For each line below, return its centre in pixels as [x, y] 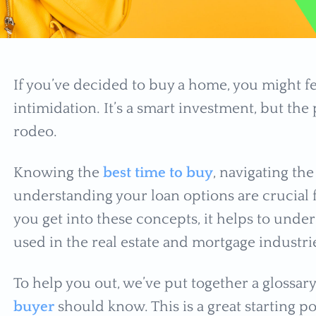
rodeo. [37, 132]
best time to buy [158, 173]
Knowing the [58, 173]
